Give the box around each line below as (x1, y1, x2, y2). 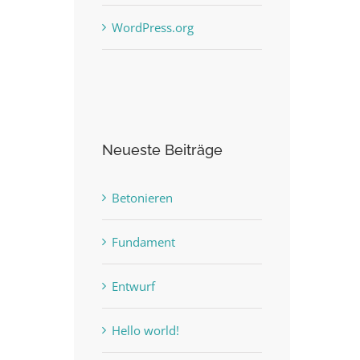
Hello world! (112, 322, 179, 339)
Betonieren (112, 190, 173, 207)
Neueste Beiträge (102, 141, 223, 159)
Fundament (112, 234, 175, 251)
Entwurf (112, 278, 155, 295)
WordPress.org (112, 18, 194, 35)
